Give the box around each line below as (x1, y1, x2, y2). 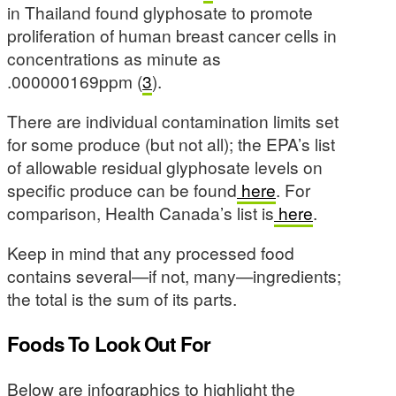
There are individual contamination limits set (7, 109, 339, 133)
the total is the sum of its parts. (7, 286, 237, 311)
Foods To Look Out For (7, 329, 211, 358)
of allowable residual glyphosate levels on (7, 155, 323, 179)
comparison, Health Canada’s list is (7, 201, 274, 225)
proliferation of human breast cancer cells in (7, 23, 337, 47)
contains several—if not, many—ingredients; (7, 263, 341, 288)
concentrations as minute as (7, 46, 221, 70)
